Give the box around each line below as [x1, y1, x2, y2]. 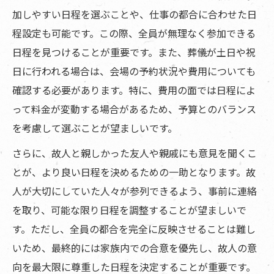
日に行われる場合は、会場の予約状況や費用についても [12, 64, 256, 79]
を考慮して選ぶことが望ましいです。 [12, 120, 177, 136]
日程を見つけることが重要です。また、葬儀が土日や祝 [12, 45, 256, 60]
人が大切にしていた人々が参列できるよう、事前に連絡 [12, 183, 257, 199]
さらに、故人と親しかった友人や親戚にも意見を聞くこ [12, 146, 257, 161]
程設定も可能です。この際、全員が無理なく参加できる [12, 26, 256, 41]
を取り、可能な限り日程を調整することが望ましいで [12, 202, 246, 218]
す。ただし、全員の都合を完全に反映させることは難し [12, 221, 256, 237]
